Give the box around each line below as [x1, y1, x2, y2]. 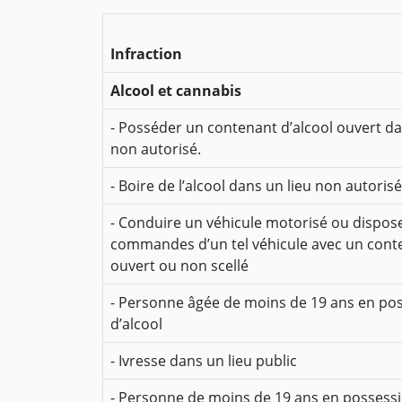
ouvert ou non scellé [110, 256, 249, 276]
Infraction [110, 44, 182, 65]
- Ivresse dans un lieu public [110, 351, 297, 371]
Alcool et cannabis [110, 81, 241, 101]
